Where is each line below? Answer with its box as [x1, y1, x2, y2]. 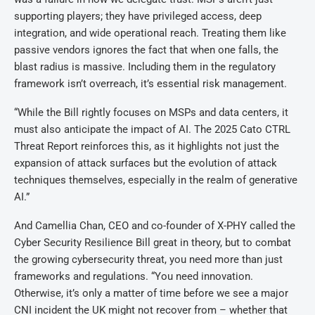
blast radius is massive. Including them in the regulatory [14, 60, 276, 73]
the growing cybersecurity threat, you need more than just [14, 253, 283, 266]
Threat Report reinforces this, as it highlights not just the [14, 140, 279, 153]
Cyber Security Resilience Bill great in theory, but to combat [14, 236, 291, 249]
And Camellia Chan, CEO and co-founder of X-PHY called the [14, 219, 295, 232]
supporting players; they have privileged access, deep [14, 10, 262, 22]
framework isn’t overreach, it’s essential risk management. [14, 77, 287, 90]
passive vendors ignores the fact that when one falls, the [14, 44, 278, 56]
